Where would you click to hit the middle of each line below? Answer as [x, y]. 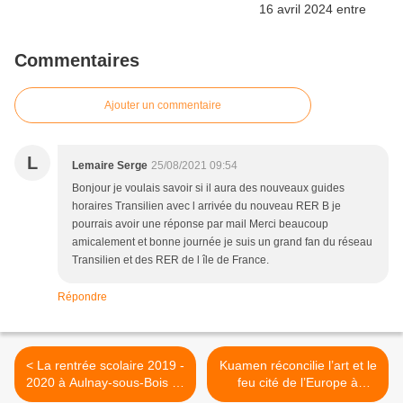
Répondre [82, 296]
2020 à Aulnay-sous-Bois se [105, 382]
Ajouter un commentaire [163, 105]
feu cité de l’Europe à [298, 382]
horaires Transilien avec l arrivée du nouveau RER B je [206, 206]
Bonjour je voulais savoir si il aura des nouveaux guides [208, 188]
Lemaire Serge [110, 165]
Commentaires [77, 60]
